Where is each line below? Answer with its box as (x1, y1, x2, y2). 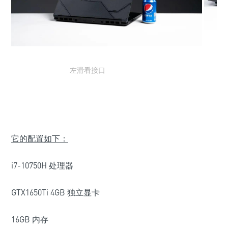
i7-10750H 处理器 (11, 160, 73, 171)
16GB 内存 (11, 214, 48, 225)
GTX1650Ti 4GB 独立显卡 (11, 187, 100, 198)
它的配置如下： (11, 133, 68, 144)
